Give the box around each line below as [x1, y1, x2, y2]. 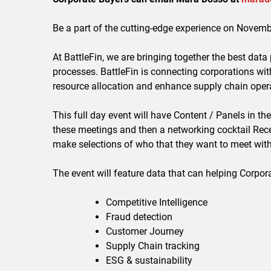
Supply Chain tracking [106, 240, 200, 252]
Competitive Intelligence [106, 197, 207, 209]
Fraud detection [106, 211, 172, 223]
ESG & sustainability [106, 255, 192, 267]
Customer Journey [106, 226, 184, 238]
